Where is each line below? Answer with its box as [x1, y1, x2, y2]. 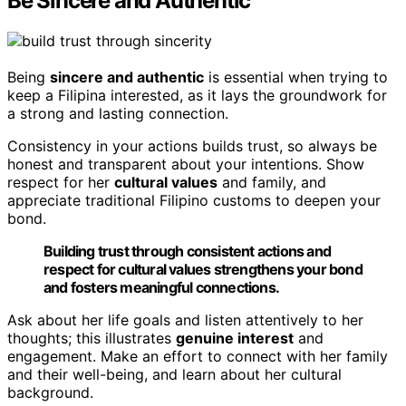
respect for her [7, 172, 114, 191]
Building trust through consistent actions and [43, 241, 332, 260]
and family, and [217, 172, 326, 191]
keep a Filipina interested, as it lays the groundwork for [7, 85, 387, 104]
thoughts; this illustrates [7, 328, 176, 347]
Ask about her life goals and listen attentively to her [7, 310, 363, 329]
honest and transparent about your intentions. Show [7, 154, 364, 173]
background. [7, 382, 93, 401]
